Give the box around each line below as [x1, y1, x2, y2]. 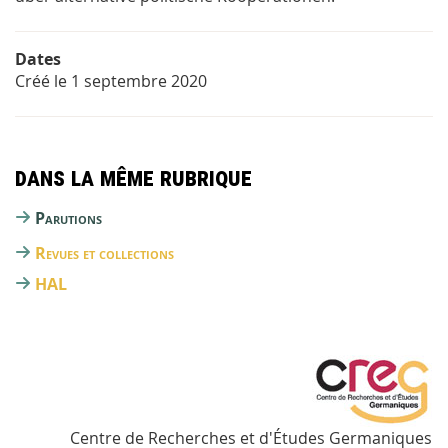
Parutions [35, 207, 102, 230]
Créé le [15, 70, 71, 93]
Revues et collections [35, 242, 174, 265]
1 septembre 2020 [71, 70, 207, 93]
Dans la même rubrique [15, 162, 252, 192]
